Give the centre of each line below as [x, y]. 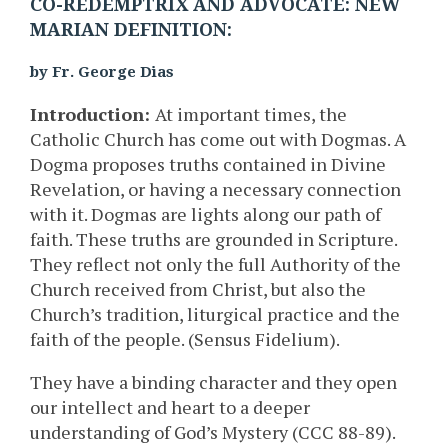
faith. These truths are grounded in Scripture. [213, 239]
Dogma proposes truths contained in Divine [208, 164]
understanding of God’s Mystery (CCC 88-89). [212, 432]
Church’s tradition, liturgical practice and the [215, 314]
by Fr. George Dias [102, 72]
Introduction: [92, 114]
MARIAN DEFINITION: [131, 30]
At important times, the [251, 114]
